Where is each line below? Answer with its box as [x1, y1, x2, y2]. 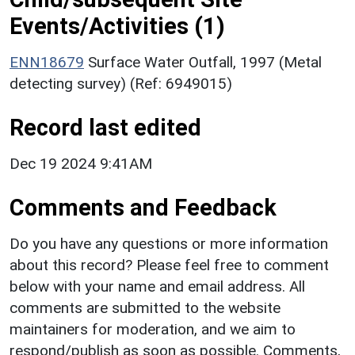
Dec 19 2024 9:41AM [10, 154, 152, 173]
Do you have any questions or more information [10, 234, 328, 253]
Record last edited [10, 113, 201, 141]
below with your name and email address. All [10, 277, 305, 296]
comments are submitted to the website [10, 298, 281, 317]
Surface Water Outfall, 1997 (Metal [88, 52, 322, 71]
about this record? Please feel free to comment [10, 255, 329, 274]
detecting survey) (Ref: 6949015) [10, 74, 232, 93]
